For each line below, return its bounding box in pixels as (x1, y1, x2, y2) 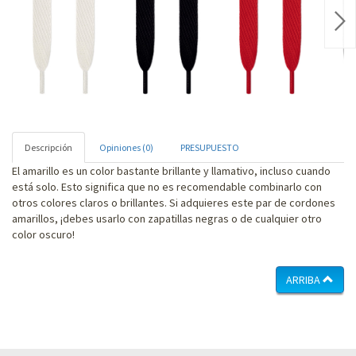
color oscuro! (12, 226, 75, 242)
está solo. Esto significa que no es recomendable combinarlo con (12, 179, 322, 194)
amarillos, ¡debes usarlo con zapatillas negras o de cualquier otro (12, 211, 322, 226)
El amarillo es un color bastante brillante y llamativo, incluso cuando (12, 163, 331, 178)
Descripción (25, 141, 72, 153)
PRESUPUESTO (180, 141, 239, 153)
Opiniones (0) (99, 141, 153, 153)
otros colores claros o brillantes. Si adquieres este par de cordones (12, 195, 335, 210)
